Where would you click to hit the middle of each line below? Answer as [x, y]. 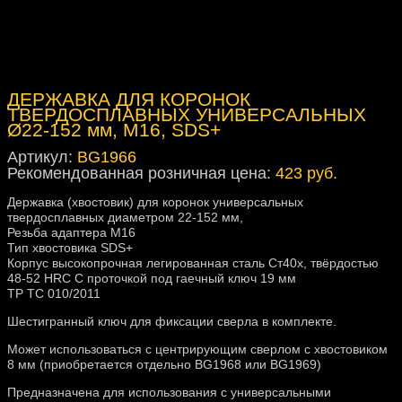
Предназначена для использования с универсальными [169, 393]
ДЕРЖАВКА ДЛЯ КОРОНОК [129, 100]
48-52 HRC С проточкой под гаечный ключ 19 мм [152, 279]
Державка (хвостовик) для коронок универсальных [155, 202]
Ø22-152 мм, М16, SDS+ [114, 130]
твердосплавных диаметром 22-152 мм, [125, 218]
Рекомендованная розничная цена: [141, 174]
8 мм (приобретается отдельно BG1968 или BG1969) [164, 365]
